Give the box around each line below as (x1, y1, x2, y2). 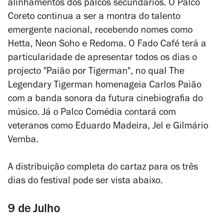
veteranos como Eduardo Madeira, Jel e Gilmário (8, 122, 208, 132)
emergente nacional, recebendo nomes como (8, 26, 193, 36)
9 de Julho (8, 204, 60, 216)
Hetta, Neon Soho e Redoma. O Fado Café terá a (8, 40, 206, 50)
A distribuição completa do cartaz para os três (8, 163, 198, 173)
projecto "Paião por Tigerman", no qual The (8, 67, 184, 77)
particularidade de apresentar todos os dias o (8, 54, 197, 64)
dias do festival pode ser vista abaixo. (8, 177, 163, 187)
